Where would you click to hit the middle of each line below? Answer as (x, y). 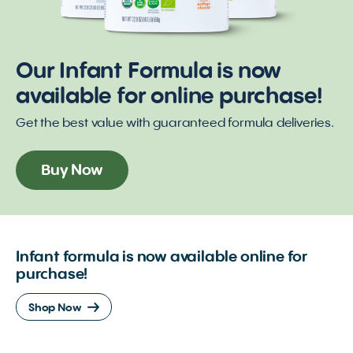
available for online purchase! (170, 98)
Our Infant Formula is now (149, 72)
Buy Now (72, 171)
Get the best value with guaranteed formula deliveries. (175, 124)
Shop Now (55, 308)
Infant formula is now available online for (162, 258)
